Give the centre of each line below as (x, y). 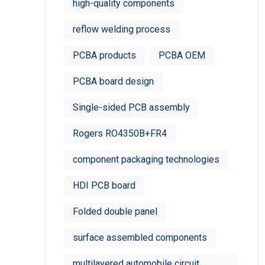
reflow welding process (122, 29)
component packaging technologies (146, 159)
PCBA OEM (182, 55)
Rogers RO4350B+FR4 (120, 133)
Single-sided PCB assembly (131, 107)
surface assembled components (140, 237)
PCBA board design (113, 81)
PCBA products (104, 55)
